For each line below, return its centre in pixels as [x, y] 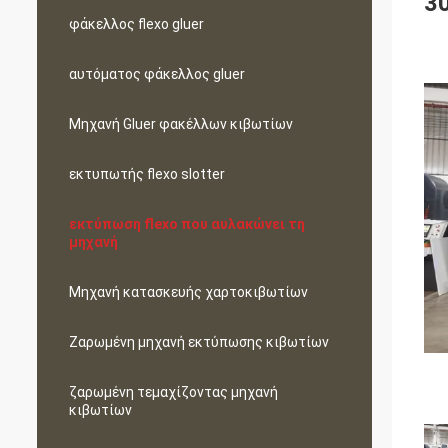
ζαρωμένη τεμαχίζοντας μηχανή [173, 392]
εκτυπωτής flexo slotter [147, 174]
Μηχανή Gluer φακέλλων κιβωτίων [181, 124]
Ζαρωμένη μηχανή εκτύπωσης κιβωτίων [199, 342]
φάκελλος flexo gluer [136, 24]
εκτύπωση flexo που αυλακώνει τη [187, 224]
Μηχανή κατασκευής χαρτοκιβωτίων [188, 292]
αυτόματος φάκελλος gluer [157, 74]
